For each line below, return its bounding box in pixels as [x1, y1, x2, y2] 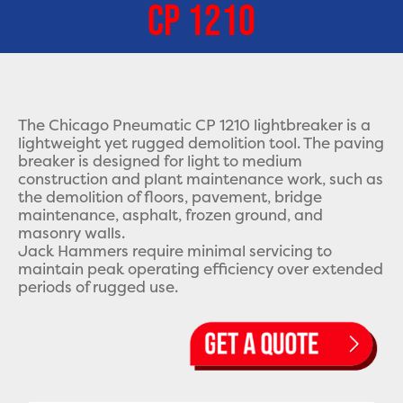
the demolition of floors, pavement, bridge [18, 187, 322, 206]
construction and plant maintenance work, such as [18, 169, 383, 188]
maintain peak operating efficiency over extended [18, 259, 383, 278]
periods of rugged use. [18, 277, 178, 296]
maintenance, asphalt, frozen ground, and [18, 205, 323, 224]
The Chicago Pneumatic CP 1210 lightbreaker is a [18, 115, 371, 134]
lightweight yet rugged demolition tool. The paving [18, 133, 384, 152]
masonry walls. [18, 223, 125, 242]
